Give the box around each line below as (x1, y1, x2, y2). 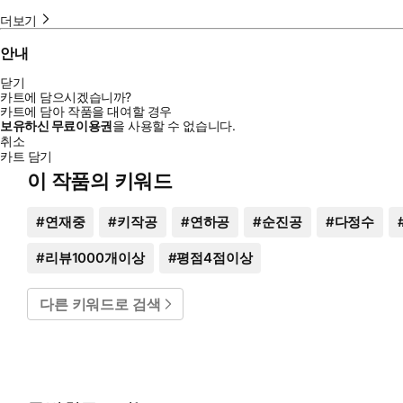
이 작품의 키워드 (27, 169, 174, 193)
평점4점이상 (176, 249, 253, 267)
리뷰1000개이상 (44, 249, 145, 267)
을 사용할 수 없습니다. (112, 118, 236, 134)
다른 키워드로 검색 (40, 295, 161, 314)
